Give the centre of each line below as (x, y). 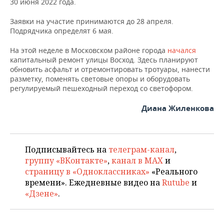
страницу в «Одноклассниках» (87, 171)
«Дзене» (41, 193)
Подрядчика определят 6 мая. (62, 30)
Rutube (176, 182)
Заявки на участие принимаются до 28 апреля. (92, 21)
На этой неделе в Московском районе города (89, 50)
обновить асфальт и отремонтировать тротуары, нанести (110, 69)
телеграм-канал (141, 149)
